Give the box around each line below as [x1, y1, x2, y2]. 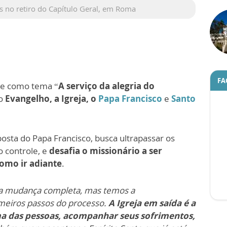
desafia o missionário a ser [49, 144, 162, 157]
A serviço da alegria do [58, 80, 155, 92]
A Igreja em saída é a [108, 197, 196, 209]
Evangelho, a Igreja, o [5, 92, 96, 104]
